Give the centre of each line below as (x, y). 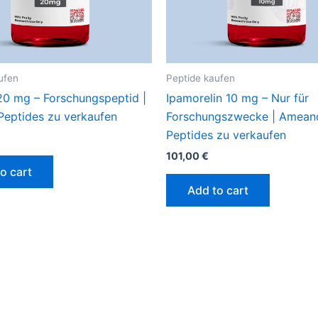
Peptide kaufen (201, 78)
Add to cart (218, 190)
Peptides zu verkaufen (226, 135)
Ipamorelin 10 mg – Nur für (237, 98)
